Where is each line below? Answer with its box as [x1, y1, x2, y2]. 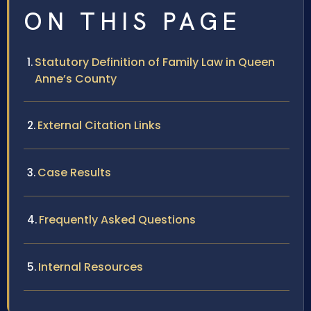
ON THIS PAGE [24, 5, 242, 37]
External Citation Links [37, 117, 161, 133]
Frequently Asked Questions [39, 211, 196, 228]
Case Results [37, 164, 111, 180]
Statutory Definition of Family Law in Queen [35, 53, 275, 70]
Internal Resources [38, 258, 143, 275]
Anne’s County [35, 70, 117, 87]
